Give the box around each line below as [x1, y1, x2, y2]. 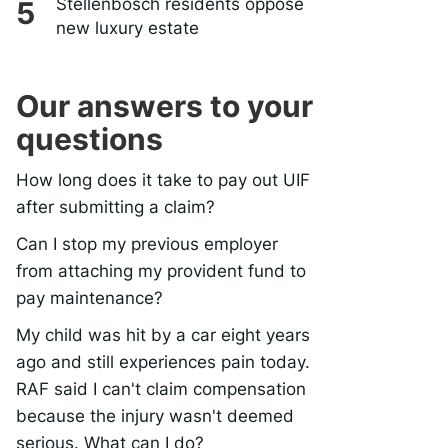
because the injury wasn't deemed [16, 406, 294, 426]
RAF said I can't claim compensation [16, 379, 306, 399]
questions [16, 121, 163, 157]
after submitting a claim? [16, 197, 215, 217]
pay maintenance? [16, 288, 163, 308]
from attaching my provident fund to [16, 261, 306, 281]
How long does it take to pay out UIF [16, 170, 310, 190]
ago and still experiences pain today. [16, 352, 310, 372]
